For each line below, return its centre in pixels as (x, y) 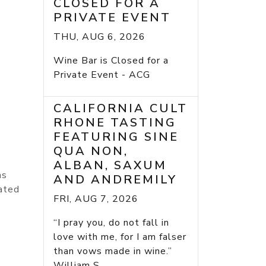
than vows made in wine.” (116, 251)
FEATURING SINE (116, 137)
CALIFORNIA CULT (121, 109)
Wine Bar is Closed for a (111, 61)
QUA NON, (91, 151)
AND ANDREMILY (115, 180)
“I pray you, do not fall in (111, 223)
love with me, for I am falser (120, 237)
